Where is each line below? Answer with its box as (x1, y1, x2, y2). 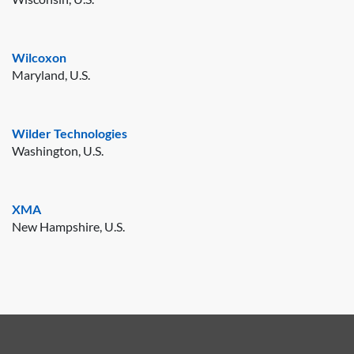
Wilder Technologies (12, 125, 127, 141)
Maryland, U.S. (12, 66, 90, 82)
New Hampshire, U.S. (12, 218, 125, 234)
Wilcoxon (12, 49, 66, 65)
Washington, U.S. (12, 142, 104, 158)
